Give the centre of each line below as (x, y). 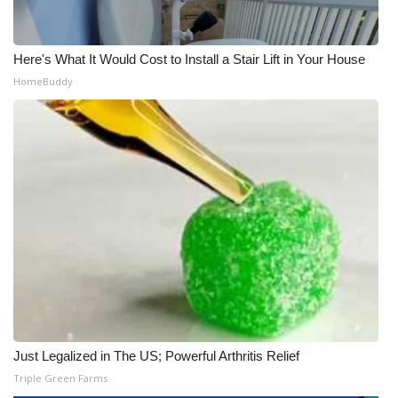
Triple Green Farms (60, 378)
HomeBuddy (43, 81)
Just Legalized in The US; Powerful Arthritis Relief (156, 356)
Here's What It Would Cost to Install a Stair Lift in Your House (189, 59)
